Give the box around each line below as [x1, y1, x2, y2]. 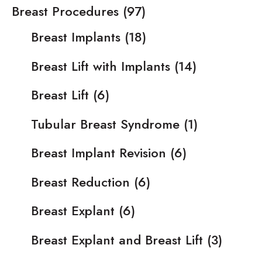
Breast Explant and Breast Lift [31, 230, 203, 249]
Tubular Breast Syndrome [31, 114, 180, 133]
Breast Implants [31, 27, 120, 47]
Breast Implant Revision [31, 143, 166, 163]
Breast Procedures [12, 2, 119, 21]
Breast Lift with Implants [31, 56, 170, 75]
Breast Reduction [31, 172, 130, 191]
